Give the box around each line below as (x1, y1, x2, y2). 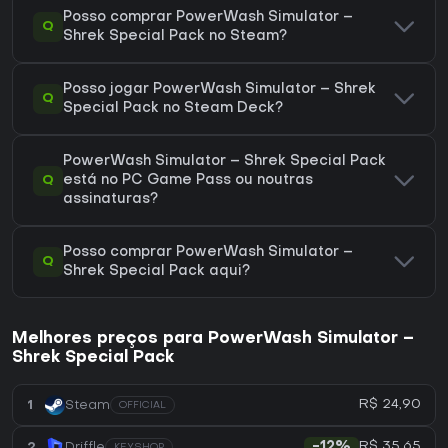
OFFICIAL (119, 401, 166, 411)
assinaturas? (63, 193, 158, 207)
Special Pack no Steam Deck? (63, 102, 283, 116)
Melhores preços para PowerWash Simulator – (12, 331, 414, 348)
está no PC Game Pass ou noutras (63, 174, 313, 188)
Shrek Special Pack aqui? (63, 265, 250, 279)
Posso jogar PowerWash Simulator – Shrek (63, 83, 376, 97)
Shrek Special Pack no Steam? (63, 30, 287, 44)
